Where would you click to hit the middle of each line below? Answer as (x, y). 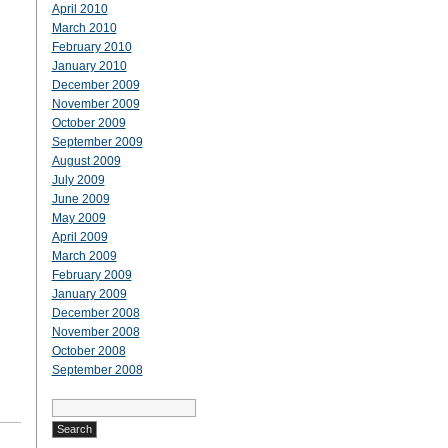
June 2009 (80, 199)
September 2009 (97, 142)
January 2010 (89, 66)
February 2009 (91, 275)
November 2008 (95, 332)
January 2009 (89, 294)
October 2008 (88, 351)
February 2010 (91, 47)
